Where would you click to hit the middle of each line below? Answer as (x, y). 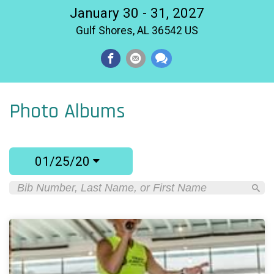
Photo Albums (67, 112)
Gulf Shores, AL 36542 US (137, 31)
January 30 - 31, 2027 (137, 13)
